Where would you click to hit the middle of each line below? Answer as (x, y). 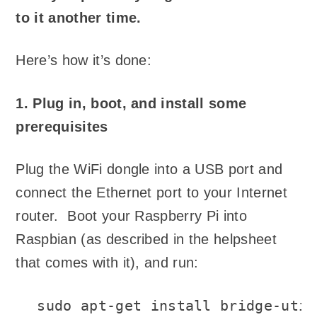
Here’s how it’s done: (84, 60)
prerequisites (62, 126)
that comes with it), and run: (107, 263)
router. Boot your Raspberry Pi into (131, 216)
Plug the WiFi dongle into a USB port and (149, 169)
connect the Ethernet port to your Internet (151, 193)
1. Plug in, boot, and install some (131, 103)
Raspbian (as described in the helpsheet (146, 240)
